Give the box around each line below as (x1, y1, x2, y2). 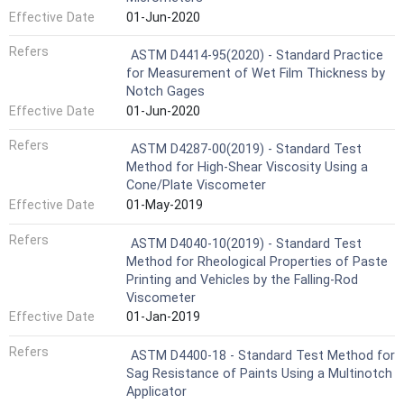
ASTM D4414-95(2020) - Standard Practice (131, 48, 383, 64)
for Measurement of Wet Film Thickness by (126, 66, 385, 82)
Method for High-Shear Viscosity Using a (126, 160, 368, 176)
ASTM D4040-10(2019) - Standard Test (131, 235, 362, 252)
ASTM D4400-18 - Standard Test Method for (131, 347, 395, 363)
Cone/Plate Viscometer (126, 178, 266, 194)
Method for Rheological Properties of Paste (126, 253, 388, 270)
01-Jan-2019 (126, 309, 200, 326)
